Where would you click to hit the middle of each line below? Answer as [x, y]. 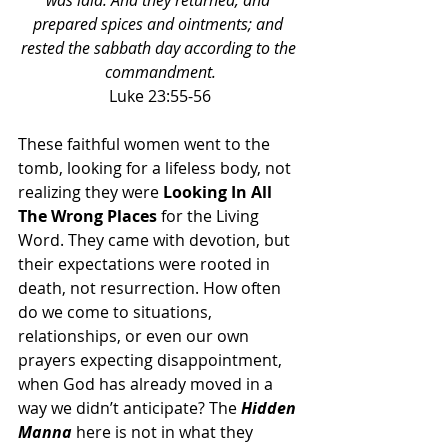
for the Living [210, 216]
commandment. [160, 72]
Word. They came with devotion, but [156, 240]
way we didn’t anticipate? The [129, 408]
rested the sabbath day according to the [160, 48]
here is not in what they [166, 432]
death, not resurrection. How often [151, 288]
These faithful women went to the [146, 144]
